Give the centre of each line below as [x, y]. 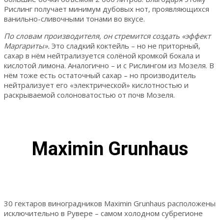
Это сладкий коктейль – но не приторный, [125, 45]
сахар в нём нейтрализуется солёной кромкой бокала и [102, 55]
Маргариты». [27, 45]
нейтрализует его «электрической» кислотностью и [96, 85]
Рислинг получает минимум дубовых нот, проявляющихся [107, 9]
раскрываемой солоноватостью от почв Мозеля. [89, 95]
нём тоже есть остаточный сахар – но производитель [100, 75]
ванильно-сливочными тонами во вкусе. [74, 18]
